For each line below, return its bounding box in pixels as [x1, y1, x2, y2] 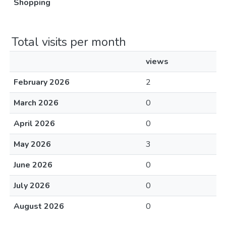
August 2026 [14, 201, 64, 212]
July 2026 [14, 180, 50, 191]
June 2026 [14, 159, 52, 171]
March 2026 [14, 97, 59, 108]
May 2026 [14, 139, 51, 150]
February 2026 [14, 77, 70, 88]
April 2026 [14, 118, 55, 129]
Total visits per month [12, 34, 126, 50]
